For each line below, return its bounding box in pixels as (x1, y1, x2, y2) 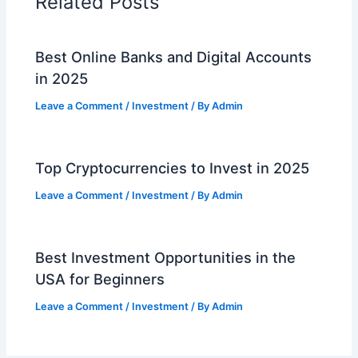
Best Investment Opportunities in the (35, 249, 296, 267)
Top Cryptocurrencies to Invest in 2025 (35, 158, 310, 177)
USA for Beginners (35, 270, 165, 288)
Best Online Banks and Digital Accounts (35, 47, 312, 66)
